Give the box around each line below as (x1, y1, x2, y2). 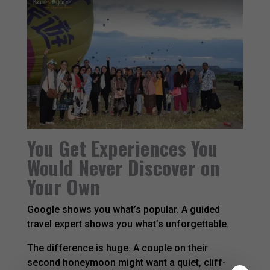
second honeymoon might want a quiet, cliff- (27, 256, 226, 268)
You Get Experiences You (27, 133, 218, 162)
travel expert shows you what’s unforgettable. (27, 218, 229, 230)
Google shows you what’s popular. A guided (27, 203, 220, 215)
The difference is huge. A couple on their (27, 242, 208, 254)
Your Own (27, 172, 100, 201)
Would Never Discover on (27, 152, 220, 181)
